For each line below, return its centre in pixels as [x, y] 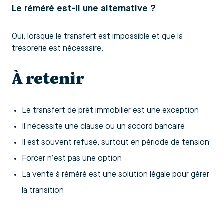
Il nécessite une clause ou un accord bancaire [103, 127]
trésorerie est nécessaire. [58, 49]
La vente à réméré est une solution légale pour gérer [116, 175]
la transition [43, 191]
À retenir [48, 78]
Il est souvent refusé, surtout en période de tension [116, 143]
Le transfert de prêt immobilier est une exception [110, 111]
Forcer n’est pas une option [72, 159]
